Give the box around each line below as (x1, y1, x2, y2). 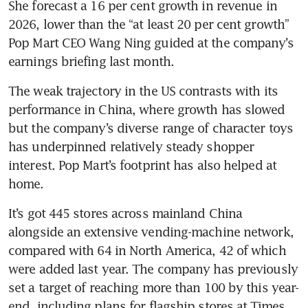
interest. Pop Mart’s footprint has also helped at (8, 157, 276, 173)
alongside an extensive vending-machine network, (8, 223, 294, 239)
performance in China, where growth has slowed (8, 101, 285, 117)
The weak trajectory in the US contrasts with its (8, 82, 278, 98)
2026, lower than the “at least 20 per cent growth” (8, 16, 289, 32)
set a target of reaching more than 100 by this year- (8, 279, 299, 295)
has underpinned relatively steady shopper (8, 138, 254, 154)
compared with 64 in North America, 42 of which (8, 242, 286, 258)
